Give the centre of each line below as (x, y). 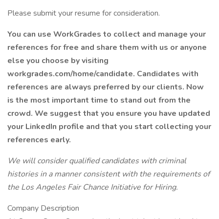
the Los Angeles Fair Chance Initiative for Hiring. (93, 187)
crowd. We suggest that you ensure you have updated (109, 113)
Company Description (43, 208)
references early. (39, 140)
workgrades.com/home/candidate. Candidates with (103, 74)
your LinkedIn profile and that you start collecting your (109, 127)
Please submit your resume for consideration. (85, 13)
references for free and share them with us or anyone (107, 47)
